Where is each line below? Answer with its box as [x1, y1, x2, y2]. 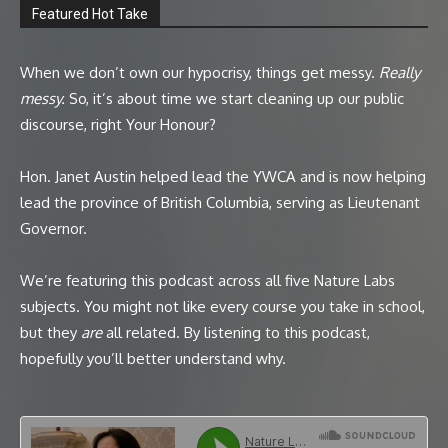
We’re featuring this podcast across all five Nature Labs [20, 270, 395, 290]
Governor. [20, 218, 91, 238]
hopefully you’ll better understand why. [20, 348, 286, 368]
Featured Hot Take [32, 5, 148, 22]
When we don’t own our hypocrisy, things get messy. [20, 62, 379, 82]
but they [20, 322, 81, 342]
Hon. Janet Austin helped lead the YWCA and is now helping [20, 166, 426, 186]
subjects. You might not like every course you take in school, [20, 296, 425, 316]
